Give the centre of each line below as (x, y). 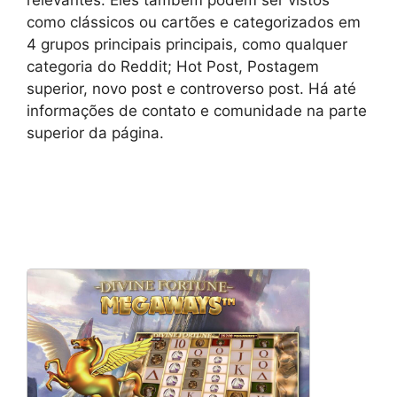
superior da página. (95, 133)
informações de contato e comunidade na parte (197, 111)
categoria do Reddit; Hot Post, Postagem (173, 66)
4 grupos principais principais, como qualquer (187, 44)
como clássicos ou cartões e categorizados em (194, 22)
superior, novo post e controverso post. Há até (191, 89)
